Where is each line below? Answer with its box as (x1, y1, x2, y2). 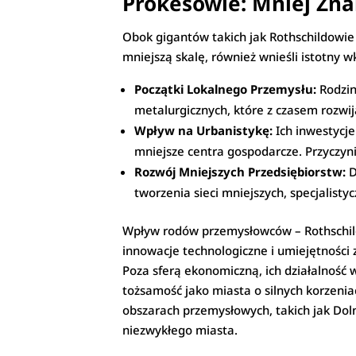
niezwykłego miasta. (122, 322, 238, 339)
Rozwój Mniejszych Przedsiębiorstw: (134, 164, 346, 180)
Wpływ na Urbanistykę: (134, 122, 273, 139)
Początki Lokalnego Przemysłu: (134, 81, 317, 98)
